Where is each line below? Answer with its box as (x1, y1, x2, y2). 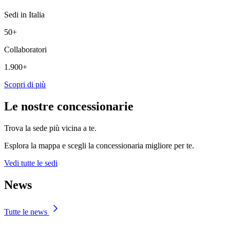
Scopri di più (4, 80, 46, 89)
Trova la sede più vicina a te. (4, 123, 97, 132)
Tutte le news (4, 207, 49, 216)
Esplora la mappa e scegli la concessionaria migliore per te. (4, 141, 194, 150)
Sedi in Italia (4, 10, 45, 20)
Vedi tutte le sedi (4, 158, 57, 167)
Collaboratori (4, 45, 47, 54)
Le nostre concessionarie (4, 100, 133, 113)
